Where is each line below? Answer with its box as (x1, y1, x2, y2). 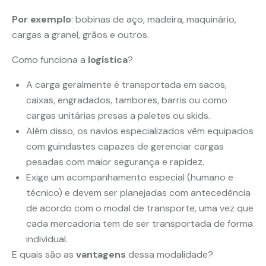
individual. (26, 233, 68, 245)
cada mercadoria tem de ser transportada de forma (26, 217, 253, 230)
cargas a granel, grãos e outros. (12, 28, 149, 41)
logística (88, 53, 128, 66)
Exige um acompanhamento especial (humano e (26, 171, 233, 183)
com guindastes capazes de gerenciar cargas (26, 140, 224, 153)
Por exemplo (12, 13, 71, 26)
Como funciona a (12, 53, 88, 66)
